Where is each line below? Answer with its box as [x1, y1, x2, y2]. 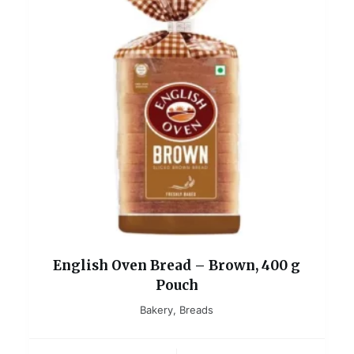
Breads [179, 303, 214, 316]
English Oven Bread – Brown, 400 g [53, 256, 301, 274]
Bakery [140, 303, 174, 316]
